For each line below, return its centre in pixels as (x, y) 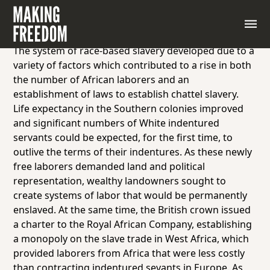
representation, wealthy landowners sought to (120, 181)
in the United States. (61, 36)
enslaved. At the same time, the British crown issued (132, 210)
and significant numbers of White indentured (117, 123)
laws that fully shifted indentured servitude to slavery (135, 22)
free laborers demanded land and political (109, 166)
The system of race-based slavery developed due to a (134, 51)
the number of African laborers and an (102, 80)
